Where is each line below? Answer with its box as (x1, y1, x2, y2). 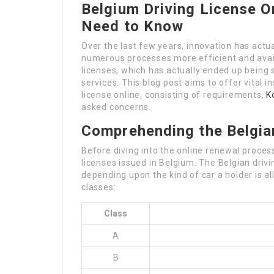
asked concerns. (81, 102, 152, 112)
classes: (81, 182, 116, 192)
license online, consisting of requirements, (81, 90, 267, 100)
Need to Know (81, 18, 184, 35)
